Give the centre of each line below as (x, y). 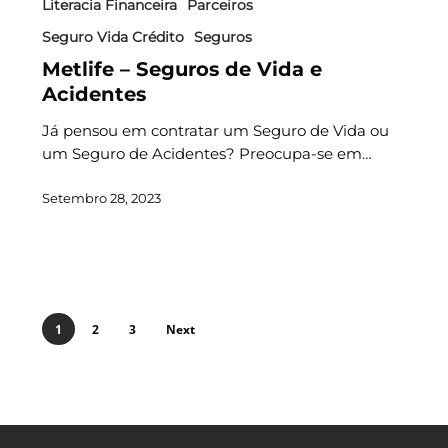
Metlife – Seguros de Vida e (181, 68)
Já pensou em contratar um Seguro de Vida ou (215, 130)
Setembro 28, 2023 (101, 197)
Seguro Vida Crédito (112, 36)
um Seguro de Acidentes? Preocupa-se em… (206, 153)
